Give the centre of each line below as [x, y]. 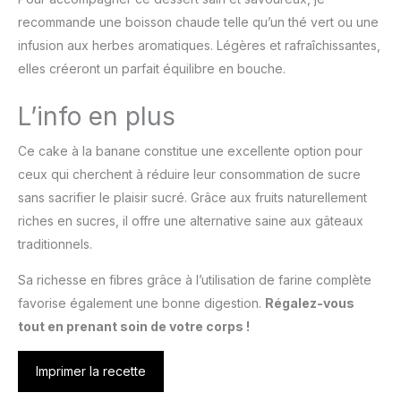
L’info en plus [97, 117]
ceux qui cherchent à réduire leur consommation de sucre [189, 175]
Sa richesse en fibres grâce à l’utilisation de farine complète [195, 280]
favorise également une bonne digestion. [141, 303]
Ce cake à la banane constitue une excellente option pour [190, 151]
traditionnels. [55, 244]
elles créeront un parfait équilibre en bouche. [152, 69]
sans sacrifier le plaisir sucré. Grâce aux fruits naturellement [192, 198]
